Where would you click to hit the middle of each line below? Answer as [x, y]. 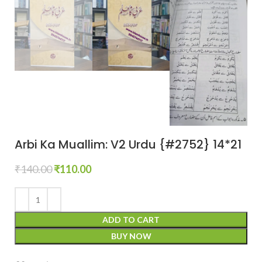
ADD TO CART [131, 220]
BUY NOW [131, 236]
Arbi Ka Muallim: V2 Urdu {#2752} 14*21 [128, 145]
